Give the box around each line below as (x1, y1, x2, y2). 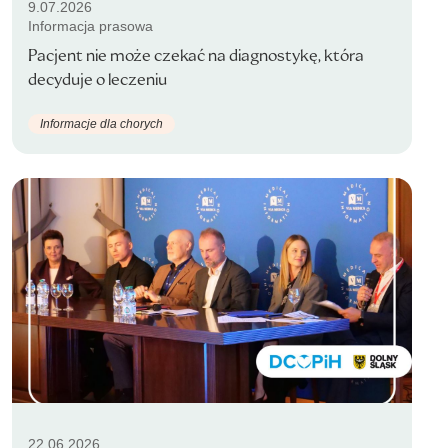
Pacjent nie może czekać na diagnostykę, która (28, 45, 364, 66)
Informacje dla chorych (40, 116, 163, 131)
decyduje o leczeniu (28, 69, 167, 90)
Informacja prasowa (28, 18, 153, 34)
